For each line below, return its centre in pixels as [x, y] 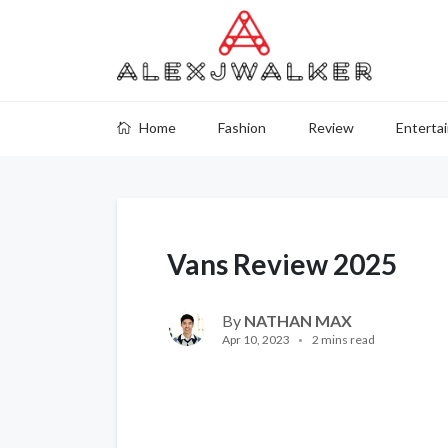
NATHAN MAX [298, 320]
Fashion [242, 127]
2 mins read [343, 339]
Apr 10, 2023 [256, 339]
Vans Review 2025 [282, 264]
